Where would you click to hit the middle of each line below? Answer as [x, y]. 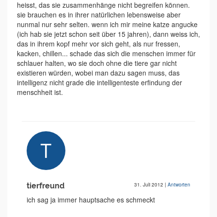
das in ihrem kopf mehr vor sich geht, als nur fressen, [99, 44]
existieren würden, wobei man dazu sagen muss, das [98, 73]
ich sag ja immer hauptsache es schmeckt [91, 200]
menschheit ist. [40, 92]
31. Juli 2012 [149, 185]
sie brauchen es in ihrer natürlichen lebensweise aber [99, 15]
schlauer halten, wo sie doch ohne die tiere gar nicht [97, 63]
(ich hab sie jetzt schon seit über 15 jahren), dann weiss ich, [108, 34]
